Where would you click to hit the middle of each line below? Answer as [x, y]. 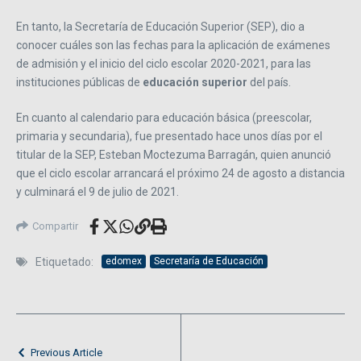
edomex [124, 261]
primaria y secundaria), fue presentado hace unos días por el [169, 136]
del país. [270, 82]
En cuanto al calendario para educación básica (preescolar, [164, 117]
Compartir [55, 226]
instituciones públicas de [79, 82]
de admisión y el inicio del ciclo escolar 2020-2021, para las [164, 63]
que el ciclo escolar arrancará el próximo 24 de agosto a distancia [180, 173]
